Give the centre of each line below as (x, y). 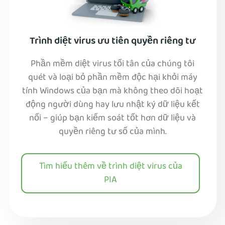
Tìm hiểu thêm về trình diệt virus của (110, 167)
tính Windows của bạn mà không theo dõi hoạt (113, 92)
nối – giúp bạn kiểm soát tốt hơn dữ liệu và (113, 119)
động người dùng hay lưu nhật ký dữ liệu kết (113, 105)
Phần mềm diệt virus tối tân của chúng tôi (113, 65)
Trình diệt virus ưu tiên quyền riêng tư (113, 42)
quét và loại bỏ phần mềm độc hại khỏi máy (113, 78)
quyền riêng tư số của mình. (113, 133)
